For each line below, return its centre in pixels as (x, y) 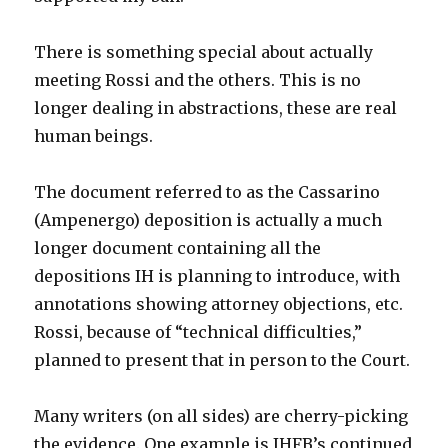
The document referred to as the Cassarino (207, 192)
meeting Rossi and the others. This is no (198, 80)
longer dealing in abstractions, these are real (216, 108)
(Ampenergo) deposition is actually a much (208, 220)
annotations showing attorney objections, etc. (219, 304)
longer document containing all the (178, 248)
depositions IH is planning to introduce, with (217, 276)
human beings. (94, 136)
